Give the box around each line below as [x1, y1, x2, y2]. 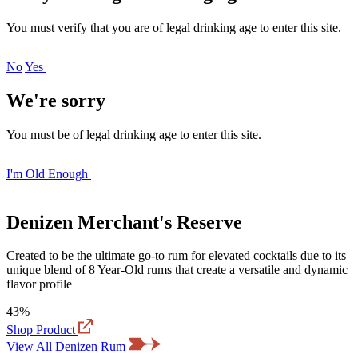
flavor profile [6, 277, 72, 292]
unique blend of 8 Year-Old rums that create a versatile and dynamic [6, 263, 348, 277]
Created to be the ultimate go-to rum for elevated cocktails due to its [6, 249, 346, 263]
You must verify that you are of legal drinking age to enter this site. [6, 20, 341, 34]
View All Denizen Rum [6, 340, 125, 354]
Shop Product [6, 323, 75, 337]
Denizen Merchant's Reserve [6, 211, 242, 233]
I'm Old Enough [6, 166, 91, 181]
